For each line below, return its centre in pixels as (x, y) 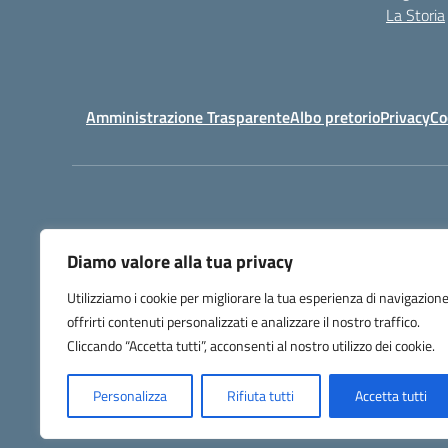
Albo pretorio (335, 117)
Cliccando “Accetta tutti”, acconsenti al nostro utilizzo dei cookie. (251, 345)
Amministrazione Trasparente (188, 117)
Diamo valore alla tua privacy (180, 261)
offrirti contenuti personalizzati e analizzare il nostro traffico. (243, 321)
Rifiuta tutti (261, 395)
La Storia (415, 15)
